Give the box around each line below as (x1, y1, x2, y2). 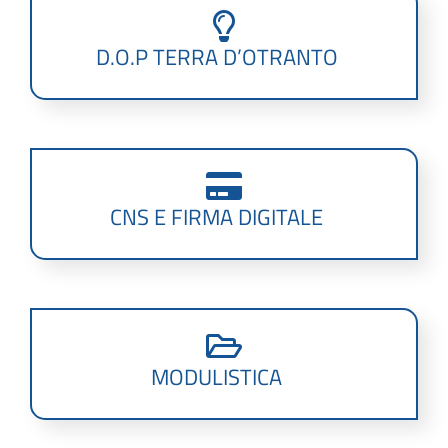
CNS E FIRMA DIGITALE (110, 200, 323, 233)
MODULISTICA (151, 360, 282, 393)
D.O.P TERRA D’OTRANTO (95, 40, 338, 73)
